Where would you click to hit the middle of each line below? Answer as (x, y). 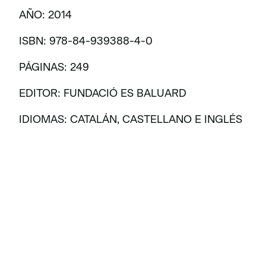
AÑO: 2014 (45, 15)
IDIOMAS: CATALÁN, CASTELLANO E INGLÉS (131, 119)
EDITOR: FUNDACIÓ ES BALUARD (103, 93)
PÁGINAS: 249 (54, 67)
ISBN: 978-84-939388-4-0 (86, 41)
